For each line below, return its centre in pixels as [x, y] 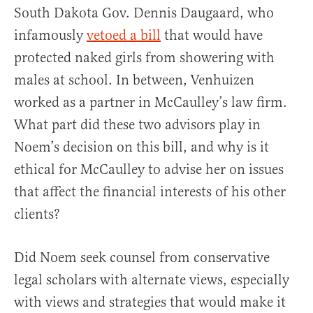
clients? [37, 214]
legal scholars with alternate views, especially [152, 280]
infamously [50, 36]
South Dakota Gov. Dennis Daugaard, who [144, 13]
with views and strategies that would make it [150, 303]
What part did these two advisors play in [137, 125]
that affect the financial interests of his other [150, 192]
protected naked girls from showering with [144, 58]
